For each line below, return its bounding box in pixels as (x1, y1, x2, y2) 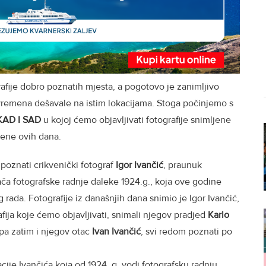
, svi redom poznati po (141, 226, 232, 238)
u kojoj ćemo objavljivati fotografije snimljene (41, 114, 231, 126)
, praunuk (163, 159, 202, 172)
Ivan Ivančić (92, 226, 141, 238)
